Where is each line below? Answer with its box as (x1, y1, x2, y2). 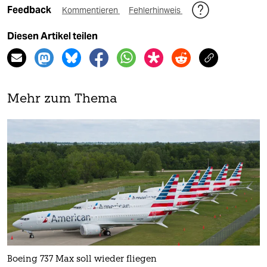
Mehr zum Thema (7, 92, 117, 105)
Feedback (7, 4, 53, 15)
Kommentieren (62, 4, 120, 15)
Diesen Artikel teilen (7, 30, 98, 42)
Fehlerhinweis (129, 4, 182, 15)
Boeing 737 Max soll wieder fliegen (7, 254, 157, 264)
